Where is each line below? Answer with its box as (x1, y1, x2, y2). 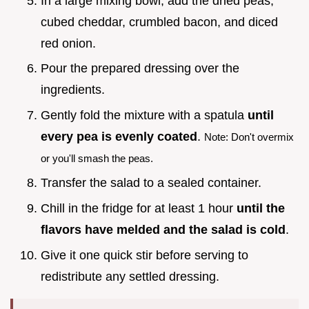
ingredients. (41, 83, 105, 97)
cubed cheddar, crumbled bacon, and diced (41, 14, 278, 29)
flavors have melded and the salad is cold (41, 223, 286, 237)
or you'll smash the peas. (41, 152, 153, 164)
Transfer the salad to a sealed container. (41, 176, 261, 190)
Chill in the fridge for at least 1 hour (41, 201, 237, 215)
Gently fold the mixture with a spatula (41, 108, 248, 122)
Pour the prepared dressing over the (41, 61, 239, 76)
